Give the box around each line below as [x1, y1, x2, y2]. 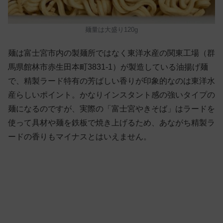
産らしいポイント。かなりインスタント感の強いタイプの [8, 91, 215, 100]
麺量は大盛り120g [85, 26, 138, 34]
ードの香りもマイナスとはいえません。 [8, 132, 151, 141]
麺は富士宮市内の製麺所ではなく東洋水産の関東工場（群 [8, 49, 215, 58]
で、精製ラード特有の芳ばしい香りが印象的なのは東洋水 [8, 77, 215, 86]
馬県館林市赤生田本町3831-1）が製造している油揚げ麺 [8, 63, 208, 72]
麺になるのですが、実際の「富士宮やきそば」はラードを [8, 105, 215, 113]
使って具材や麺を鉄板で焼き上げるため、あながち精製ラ [8, 118, 215, 127]
